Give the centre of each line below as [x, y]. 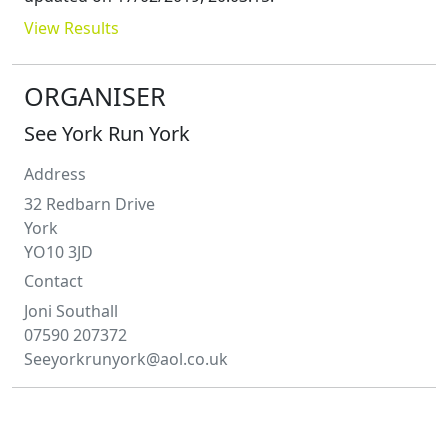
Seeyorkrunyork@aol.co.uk [126, 358]
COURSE [72, 418]
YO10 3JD [58, 251]
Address [55, 173]
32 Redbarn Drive [89, 203]
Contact [53, 280]
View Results [71, 27]
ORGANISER [95, 95]
